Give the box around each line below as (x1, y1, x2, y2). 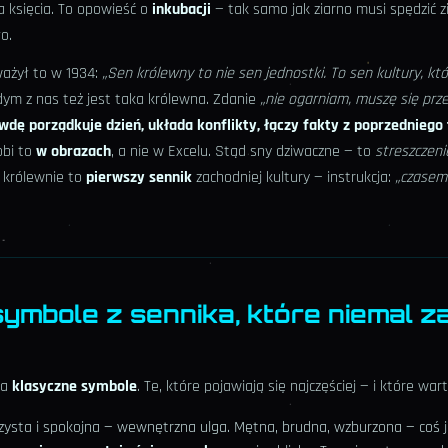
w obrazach (36, 141, 111, 163)
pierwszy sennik (86, 167, 192, 189)
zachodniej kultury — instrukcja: (192, 167, 395, 189)
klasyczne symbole (12, 376, 137, 398)
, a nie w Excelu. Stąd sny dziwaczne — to (111, 141, 375, 163)
